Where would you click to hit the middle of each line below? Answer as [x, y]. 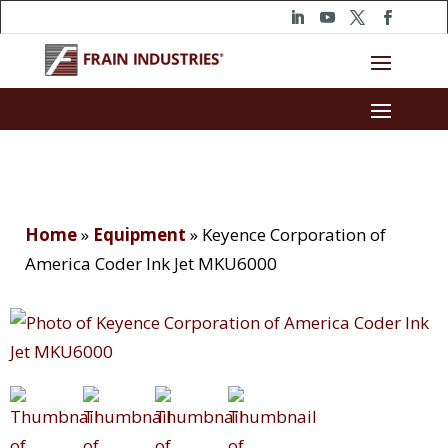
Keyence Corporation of [294, 235]
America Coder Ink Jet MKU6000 [151, 264]
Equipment [139, 235]
